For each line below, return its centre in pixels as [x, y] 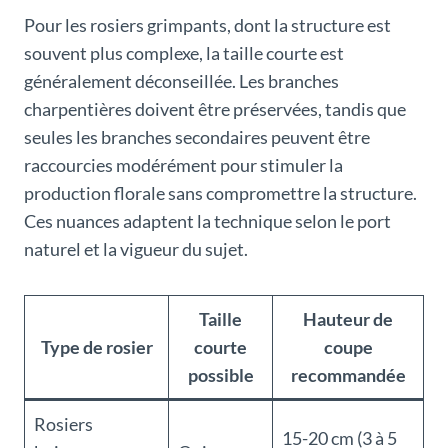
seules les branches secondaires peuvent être [197, 137]
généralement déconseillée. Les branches [181, 81]
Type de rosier [96, 347]
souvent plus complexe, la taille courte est [184, 53]
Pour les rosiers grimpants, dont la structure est [207, 25]
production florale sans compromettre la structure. [220, 193]
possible [220, 375]
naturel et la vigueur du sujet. [136, 249]
